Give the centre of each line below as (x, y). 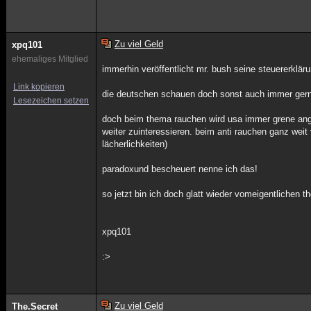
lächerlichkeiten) (135, 144)
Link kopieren (39, 87)
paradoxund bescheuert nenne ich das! (180, 169)
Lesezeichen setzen (51, 101)
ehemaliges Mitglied (50, 59)
